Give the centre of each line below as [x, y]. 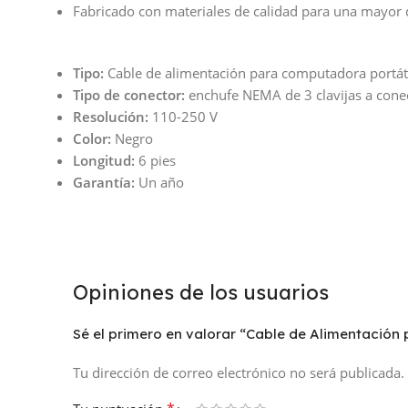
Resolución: [111, 117]
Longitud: [104, 161]
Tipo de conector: [129, 95]
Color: [92, 139]
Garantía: [104, 183]
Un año [159, 183]
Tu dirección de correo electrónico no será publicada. [239, 373]
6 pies [155, 161]
